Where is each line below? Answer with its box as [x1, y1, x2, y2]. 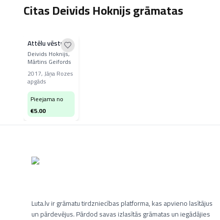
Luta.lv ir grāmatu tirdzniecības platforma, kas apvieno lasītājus [31, 197, 213, 210]
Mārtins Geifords [27, 56, 71, 67]
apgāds [27, 76, 46, 87]
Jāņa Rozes [44, 68, 73, 79]
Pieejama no [30, 93, 63, 105]
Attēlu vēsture [27, 37, 70, 50]
